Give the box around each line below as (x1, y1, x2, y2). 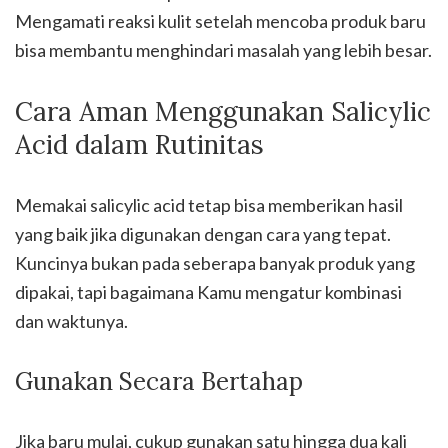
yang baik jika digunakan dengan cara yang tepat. (15, 223, 391, 245)
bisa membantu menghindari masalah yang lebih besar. (15, 39, 432, 61)
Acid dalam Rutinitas (15, 128, 264, 161)
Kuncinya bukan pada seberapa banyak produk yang (15, 252, 415, 274)
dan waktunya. (15, 310, 128, 332)
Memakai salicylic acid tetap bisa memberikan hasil (15, 194, 403, 216)
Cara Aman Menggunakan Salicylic (15, 95, 431, 128)
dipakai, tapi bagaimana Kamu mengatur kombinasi (15, 281, 402, 303)
